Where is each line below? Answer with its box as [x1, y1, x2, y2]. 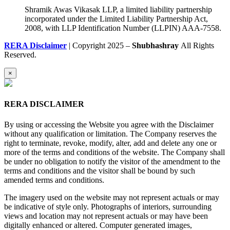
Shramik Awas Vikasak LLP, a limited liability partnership [25, 5, 212, 14]
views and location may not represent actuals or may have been [4, 211, 208, 220]
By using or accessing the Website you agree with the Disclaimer [4, 120, 214, 129]
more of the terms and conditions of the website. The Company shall [4, 147, 225, 157]
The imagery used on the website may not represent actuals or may [4, 193, 219, 202]
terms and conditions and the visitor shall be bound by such [4, 166, 195, 175]
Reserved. [4, 50, 36, 59]
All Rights [181, 41, 214, 50]
